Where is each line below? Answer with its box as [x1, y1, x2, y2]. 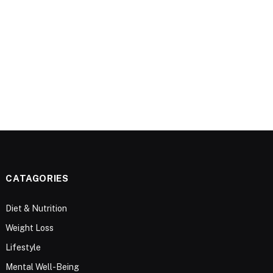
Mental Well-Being [5, 261, 80, 272]
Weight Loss [5, 222, 54, 233]
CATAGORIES [5, 172, 69, 183]
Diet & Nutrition [5, 203, 68, 213]
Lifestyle [5, 242, 41, 252]
